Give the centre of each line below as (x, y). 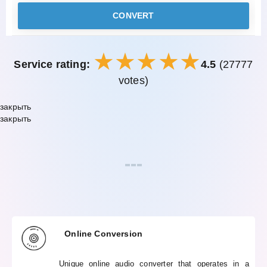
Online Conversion (104, 233)
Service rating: (52, 64)
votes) (133, 80)
